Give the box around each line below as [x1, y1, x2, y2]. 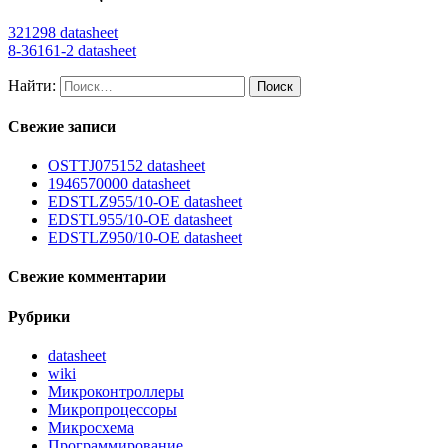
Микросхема [48, 419, 134, 437]
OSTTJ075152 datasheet [48, 157, 205, 175]
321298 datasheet [8, 23, 118, 41]
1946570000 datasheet [48, 175, 190, 193]
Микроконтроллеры [48, 383, 184, 401]
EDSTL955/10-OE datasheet [48, 211, 232, 229]
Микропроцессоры [48, 401, 177, 419]
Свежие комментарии [8, 268, 166, 286]
